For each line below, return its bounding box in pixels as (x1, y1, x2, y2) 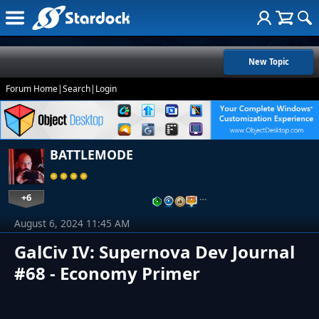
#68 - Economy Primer (14, 261, 200, 286)
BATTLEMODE (50, 146, 133, 164)
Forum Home (6, 83, 58, 95)
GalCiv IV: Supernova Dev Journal (14, 240, 295, 264)
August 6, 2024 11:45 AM (14, 216, 130, 231)
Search (63, 83, 90, 95)
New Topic (248, 56, 289, 67)
